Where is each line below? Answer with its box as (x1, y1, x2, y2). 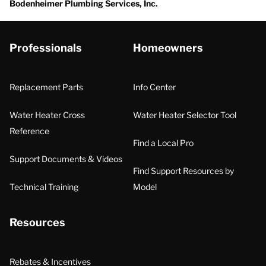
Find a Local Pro (133, 138, 194, 148)
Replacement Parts (9, 82, 83, 92)
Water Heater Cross (9, 110, 85, 120)
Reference (9, 126, 49, 136)
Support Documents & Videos (9, 154, 122, 164)
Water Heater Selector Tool (133, 110, 236, 120)
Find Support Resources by (133, 166, 234, 176)
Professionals (9, 42, 82, 54)
